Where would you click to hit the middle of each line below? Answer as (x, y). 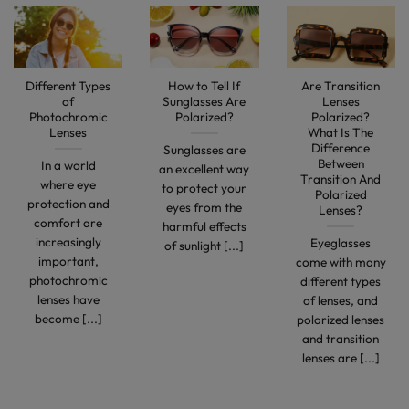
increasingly (68, 241)
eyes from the (204, 207)
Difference (341, 148)
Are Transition (341, 86)
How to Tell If (204, 86)
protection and (68, 203)
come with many (341, 262)
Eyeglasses (341, 242)
